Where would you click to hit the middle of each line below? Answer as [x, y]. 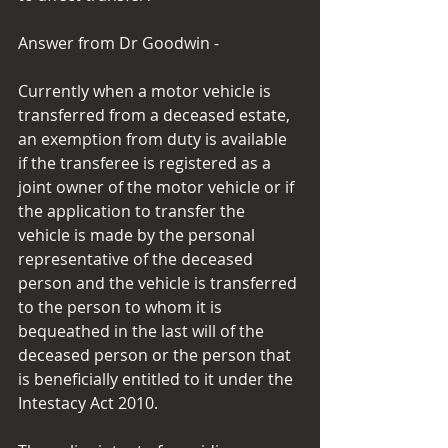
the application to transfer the [133, 211]
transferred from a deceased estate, [156, 115]
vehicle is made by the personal [138, 235]
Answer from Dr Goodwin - [118, 43]
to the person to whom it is [122, 307]
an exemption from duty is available [154, 139]
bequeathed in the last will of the [143, 331]
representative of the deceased [137, 259]
